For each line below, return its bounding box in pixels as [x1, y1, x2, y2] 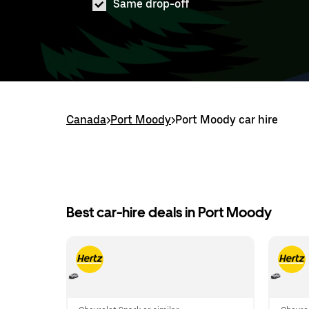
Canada [66, 113, 106, 126]
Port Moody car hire [175, 113, 278, 126]
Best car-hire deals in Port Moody [66, 204, 272, 221]
